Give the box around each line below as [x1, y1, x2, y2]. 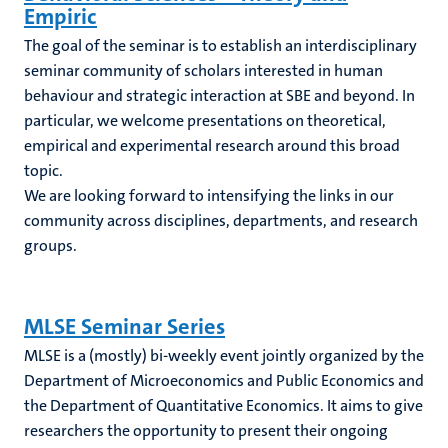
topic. [24, 160, 63, 181]
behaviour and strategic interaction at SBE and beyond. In [24, 85, 415, 106]
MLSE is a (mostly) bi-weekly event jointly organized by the [24, 345, 424, 366]
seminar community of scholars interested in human [24, 60, 383, 81]
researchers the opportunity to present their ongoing [24, 420, 388, 441]
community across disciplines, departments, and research [24, 210, 418, 231]
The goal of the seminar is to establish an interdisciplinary [24, 35, 417, 56]
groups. [24, 235, 80, 256]
